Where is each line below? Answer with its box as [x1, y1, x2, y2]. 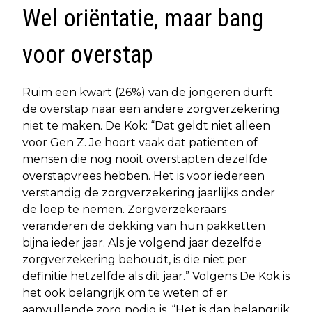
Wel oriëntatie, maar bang [22, 3, 263, 33]
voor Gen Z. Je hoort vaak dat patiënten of [22, 135, 258, 149]
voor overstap [22, 40, 153, 69]
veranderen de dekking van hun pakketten [22, 219, 265, 233]
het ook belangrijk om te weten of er [22, 286, 228, 299]
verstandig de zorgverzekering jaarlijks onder [22, 185, 275, 199]
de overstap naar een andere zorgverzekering [22, 102, 280, 116]
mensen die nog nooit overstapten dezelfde [22, 152, 267, 166]
